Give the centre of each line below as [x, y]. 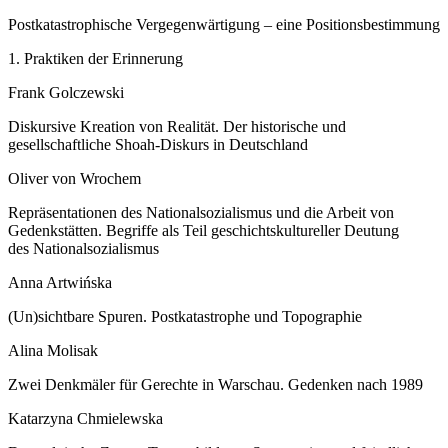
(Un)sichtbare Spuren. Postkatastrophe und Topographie [185, 316]
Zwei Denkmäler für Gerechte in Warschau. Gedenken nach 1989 [215, 384]
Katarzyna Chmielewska [85, 418]
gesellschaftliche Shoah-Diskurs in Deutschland [158, 144]
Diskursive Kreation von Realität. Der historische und [177, 126]
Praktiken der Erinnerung [103, 58]
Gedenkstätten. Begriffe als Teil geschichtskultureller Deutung [203, 230]
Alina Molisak [53, 350]
